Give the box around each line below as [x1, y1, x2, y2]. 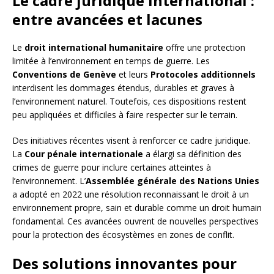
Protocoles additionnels [150, 68, 256, 81]
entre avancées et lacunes [12, 9, 202, 30]
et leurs [116, 68, 150, 81]
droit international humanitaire [24, 42, 163, 54]
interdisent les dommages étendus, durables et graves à [12, 82, 234, 94]
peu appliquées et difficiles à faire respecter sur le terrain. [12, 109, 237, 121]
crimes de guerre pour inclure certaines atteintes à [12, 161, 211, 174]
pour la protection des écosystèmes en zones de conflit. [12, 229, 234, 241]
